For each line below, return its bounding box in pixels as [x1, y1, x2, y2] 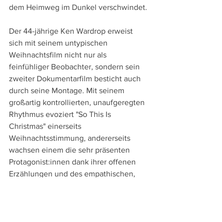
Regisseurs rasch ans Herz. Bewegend [9, 193, 143, 202]
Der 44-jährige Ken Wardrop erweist [9, 27, 135, 36]
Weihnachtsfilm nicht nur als [9, 51, 109, 59]
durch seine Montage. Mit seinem [9, 86, 126, 95]
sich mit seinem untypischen [9, 39, 110, 48]
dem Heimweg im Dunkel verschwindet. [9, 3, 147, 12]
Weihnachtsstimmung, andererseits [9, 134, 132, 143]
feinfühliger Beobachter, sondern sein [9, 62, 142, 71]
